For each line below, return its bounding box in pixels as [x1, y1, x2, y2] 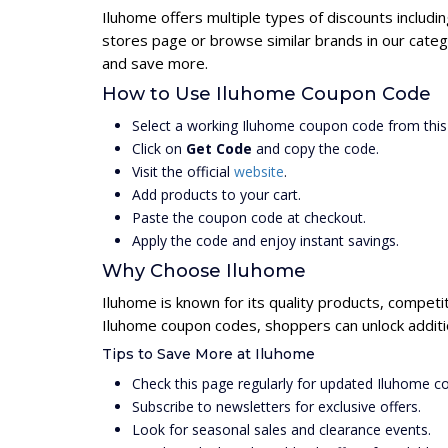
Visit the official [132, 161, 234, 181]
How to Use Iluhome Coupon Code [102, 82, 431, 105]
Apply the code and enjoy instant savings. [132, 230, 399, 250]
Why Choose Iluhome [102, 259, 306, 282]
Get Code [186, 138, 252, 158]
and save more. [102, 52, 208, 73]
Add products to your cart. [132, 184, 301, 204]
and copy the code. [252, 138, 379, 158]
